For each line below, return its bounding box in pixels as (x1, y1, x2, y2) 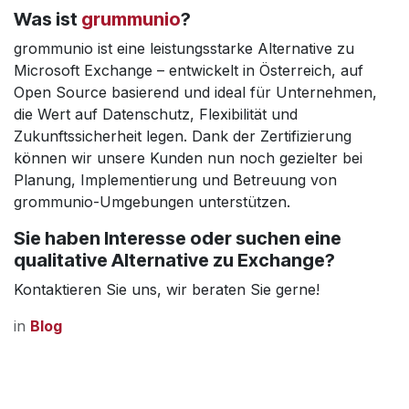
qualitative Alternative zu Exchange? (14, 248, 339, 271)
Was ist (14, 7, 81, 30)
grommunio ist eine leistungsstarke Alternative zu (14, 38, 354, 58)
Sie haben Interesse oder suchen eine (14, 226, 341, 249)
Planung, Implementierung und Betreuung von (14, 170, 337, 189)
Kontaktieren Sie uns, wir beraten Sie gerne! (14, 279, 320, 299)
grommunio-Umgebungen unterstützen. (14, 192, 295, 211)
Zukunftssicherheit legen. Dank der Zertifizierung (14, 126, 351, 145)
